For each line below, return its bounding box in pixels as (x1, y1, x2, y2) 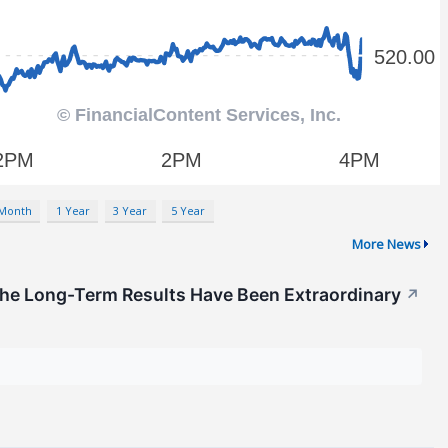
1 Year (55, 202, 90, 218)
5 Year (170, 202, 205, 218)
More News (351, 235, 421, 254)
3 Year (113, 202, 148, 218)
